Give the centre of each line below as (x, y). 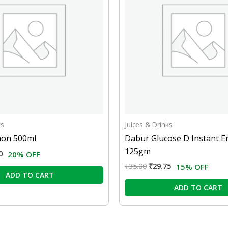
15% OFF (192, 167)
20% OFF (24, 154)
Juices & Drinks (149, 125)
